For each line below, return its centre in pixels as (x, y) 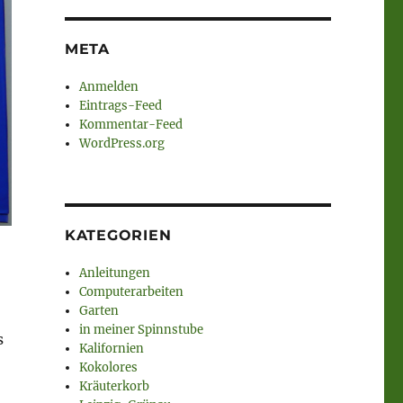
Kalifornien (112, 349)
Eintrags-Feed (121, 106)
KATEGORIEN (118, 236)
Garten (99, 311)
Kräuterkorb (115, 387)
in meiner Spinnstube (142, 330)
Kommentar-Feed (131, 125)
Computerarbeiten (132, 292)
